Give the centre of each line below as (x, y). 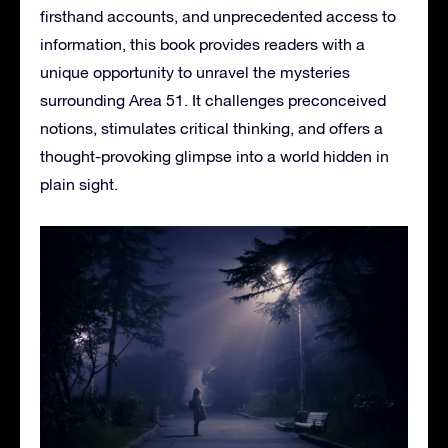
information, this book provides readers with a (202, 44)
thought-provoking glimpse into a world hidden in (214, 156)
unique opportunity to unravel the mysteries (195, 72)
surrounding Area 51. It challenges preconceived (213, 100)
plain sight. (79, 184)
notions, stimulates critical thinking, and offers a (211, 128)
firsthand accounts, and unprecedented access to (218, 16)
